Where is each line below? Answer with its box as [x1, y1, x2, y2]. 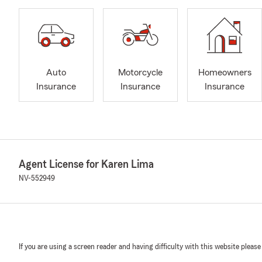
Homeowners [198, 68, 251, 78]
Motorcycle [118, 68, 163, 78]
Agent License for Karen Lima [19, 158, 154, 170]
